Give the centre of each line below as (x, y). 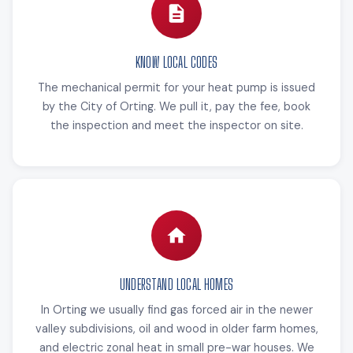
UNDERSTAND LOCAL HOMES (176, 284)
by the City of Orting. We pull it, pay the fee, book (176, 106)
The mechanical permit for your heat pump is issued (176, 87)
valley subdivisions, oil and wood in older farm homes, (176, 328)
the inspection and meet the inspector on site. (176, 125)
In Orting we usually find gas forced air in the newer (176, 309)
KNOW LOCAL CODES (176, 62)
